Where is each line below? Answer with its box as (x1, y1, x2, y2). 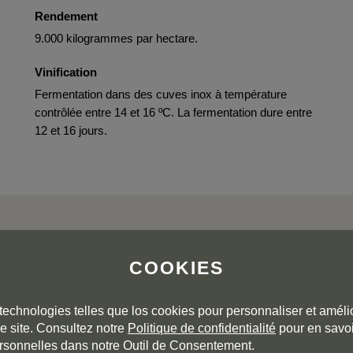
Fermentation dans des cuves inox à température (35, 87, 287, 101)
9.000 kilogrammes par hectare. (35, 32, 198, 45)
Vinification (35, 65, 97, 79)
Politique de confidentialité (128, 321, 276, 336)
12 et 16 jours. (35, 124, 107, 137)
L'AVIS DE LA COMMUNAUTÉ (38, 288, 315, 314)
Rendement (35, 9, 98, 23)
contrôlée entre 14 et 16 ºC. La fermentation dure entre (35, 106, 312, 119)
